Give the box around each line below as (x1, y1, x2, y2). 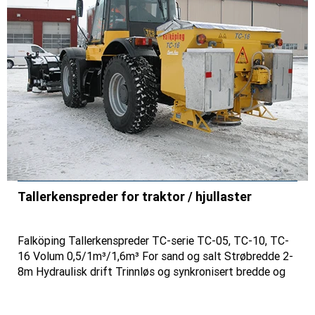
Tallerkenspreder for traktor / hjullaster (18, 188, 252, 204)
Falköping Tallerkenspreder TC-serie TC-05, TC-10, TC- (18, 233, 289, 247)
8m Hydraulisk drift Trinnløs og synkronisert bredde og (18, 264, 285, 278)
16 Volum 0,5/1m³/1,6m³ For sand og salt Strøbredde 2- (18, 249, 293, 263)
